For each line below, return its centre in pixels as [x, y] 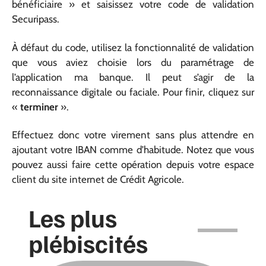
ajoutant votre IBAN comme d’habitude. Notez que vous [133, 150]
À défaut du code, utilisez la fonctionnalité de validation [133, 47]
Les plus [73, 217]
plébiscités [88, 243]
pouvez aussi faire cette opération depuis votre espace [133, 164]
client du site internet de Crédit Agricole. [98, 179]
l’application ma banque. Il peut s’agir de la [133, 77]
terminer [40, 107]
